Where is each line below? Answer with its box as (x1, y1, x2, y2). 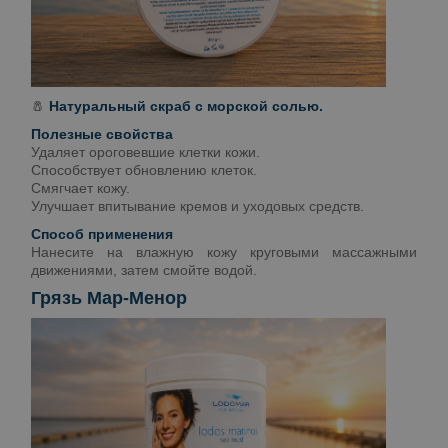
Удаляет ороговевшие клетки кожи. (31, 143, 260, 160)
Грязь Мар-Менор (31, 287, 187, 308)
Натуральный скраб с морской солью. (49, 97, 323, 114)
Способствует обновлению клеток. (31, 161, 257, 178)
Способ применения (31, 225, 173, 242)
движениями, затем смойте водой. (31, 261, 257, 278)
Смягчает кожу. (31, 179, 130, 196)
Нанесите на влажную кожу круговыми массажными (31, 243, 417, 260)
